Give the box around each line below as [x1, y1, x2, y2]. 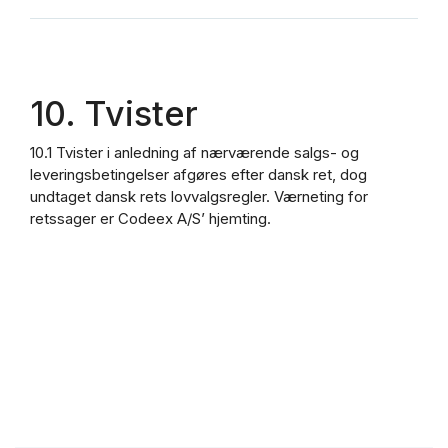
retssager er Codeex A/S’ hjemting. [30, 209, 271, 229]
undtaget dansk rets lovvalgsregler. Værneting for [30, 187, 368, 207]
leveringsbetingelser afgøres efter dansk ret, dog [30, 165, 367, 185]
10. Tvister [30, 92, 198, 134]
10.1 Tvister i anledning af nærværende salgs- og [30, 143, 359, 163]
